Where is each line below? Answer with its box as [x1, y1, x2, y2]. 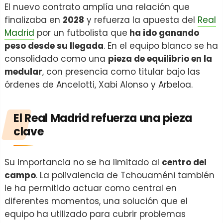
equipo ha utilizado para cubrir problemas [4, 208, 186, 220]
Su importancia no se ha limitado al [4, 156, 162, 168]
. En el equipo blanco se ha [104, 40, 218, 52]
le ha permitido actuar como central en [4, 182, 177, 194]
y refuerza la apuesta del [84, 14, 198, 26]
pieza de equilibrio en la [108, 53, 212, 65]
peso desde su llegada [4, 40, 104, 52]
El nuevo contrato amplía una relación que [4, 1, 190, 13]
